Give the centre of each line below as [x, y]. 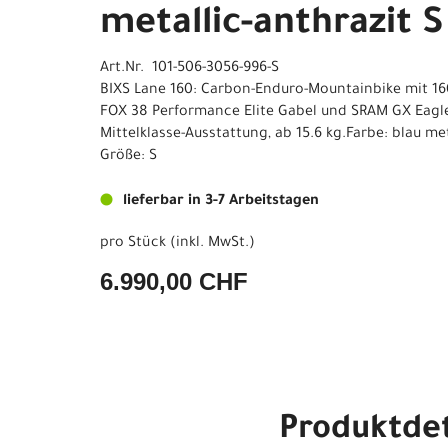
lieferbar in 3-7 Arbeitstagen [221, 202]
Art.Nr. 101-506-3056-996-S [189, 69]
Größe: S [128, 157]
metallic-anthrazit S [271, 26]
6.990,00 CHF [174, 281]
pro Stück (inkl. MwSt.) [177, 244]
